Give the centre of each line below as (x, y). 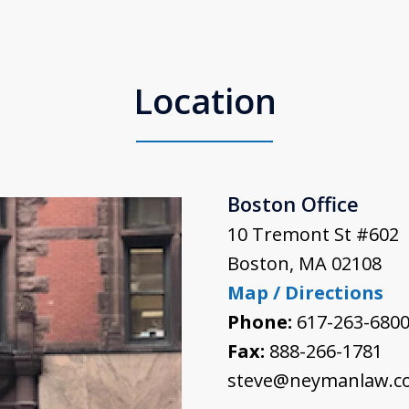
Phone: (262, 322)
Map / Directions (305, 293)
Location (204, 100)
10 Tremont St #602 (313, 234)
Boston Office (293, 204)
